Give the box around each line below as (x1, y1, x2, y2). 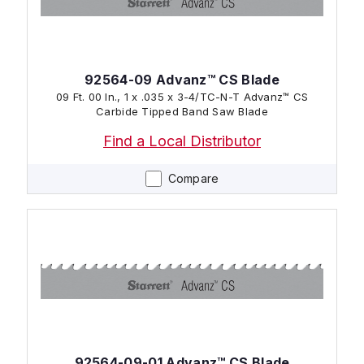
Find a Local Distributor (103, 132, 261, 149)
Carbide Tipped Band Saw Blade (96, 104, 268, 118)
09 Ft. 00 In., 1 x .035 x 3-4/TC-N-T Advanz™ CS (55, 89, 309, 103)
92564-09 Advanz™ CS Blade (84, 71, 279, 88)
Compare (167, 171, 219, 185)
